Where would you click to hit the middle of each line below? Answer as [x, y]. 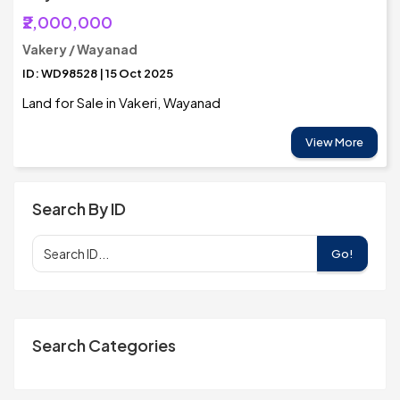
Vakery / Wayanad [80, 50]
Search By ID [79, 209]
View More [334, 142]
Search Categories [104, 346]
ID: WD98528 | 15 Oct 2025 [98, 74]
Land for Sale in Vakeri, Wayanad [121, 103]
